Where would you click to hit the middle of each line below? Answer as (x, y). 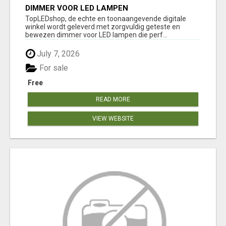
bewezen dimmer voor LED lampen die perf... (96, 35)
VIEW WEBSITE (113, 119)
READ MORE (113, 100)
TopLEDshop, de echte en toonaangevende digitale (106, 18)
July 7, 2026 (57, 53)
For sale (53, 68)
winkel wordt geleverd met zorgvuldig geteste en (103, 26)
